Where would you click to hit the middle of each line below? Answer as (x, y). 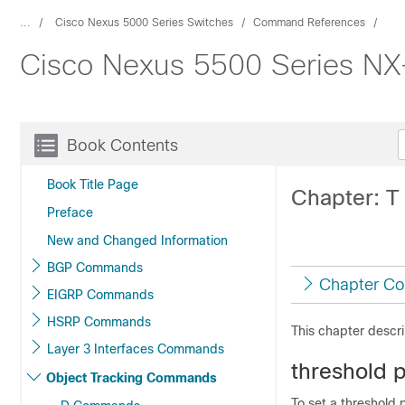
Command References (309, 23)
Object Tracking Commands (132, 378)
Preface (70, 212)
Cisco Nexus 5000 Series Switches (144, 23)
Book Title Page (93, 184)
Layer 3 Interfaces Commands (136, 349)
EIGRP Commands (100, 295)
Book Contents (122, 146)
